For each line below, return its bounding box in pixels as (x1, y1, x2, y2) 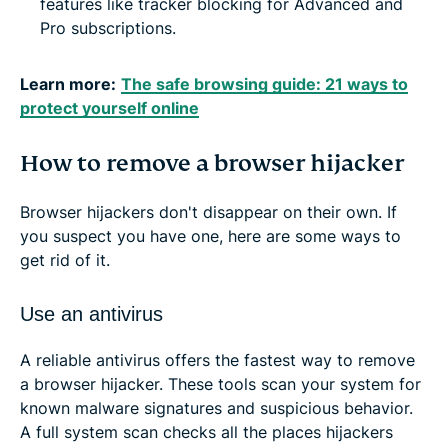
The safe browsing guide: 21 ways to (121, 73, 408, 94)
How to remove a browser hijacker (20, 148, 404, 178)
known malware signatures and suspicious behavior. (20, 397, 413, 418)
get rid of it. (20, 249, 110, 270)
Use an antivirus (20, 302, 163, 325)
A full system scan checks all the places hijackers (20, 421, 393, 442)
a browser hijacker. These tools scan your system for (20, 373, 421, 394)
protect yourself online (20, 97, 199, 118)
